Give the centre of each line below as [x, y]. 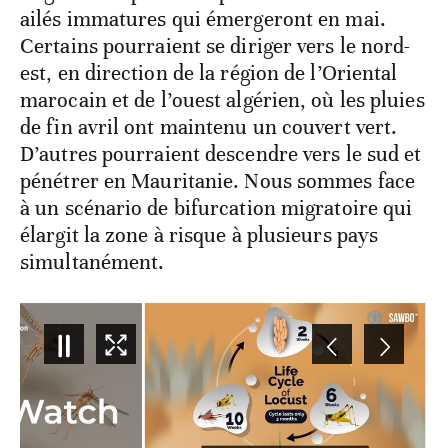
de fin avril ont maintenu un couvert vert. [209, 127]
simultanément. [92, 262]
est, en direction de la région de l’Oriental [209, 73]
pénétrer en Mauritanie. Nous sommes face [218, 181]
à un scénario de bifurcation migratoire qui [216, 208]
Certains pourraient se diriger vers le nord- [215, 46]
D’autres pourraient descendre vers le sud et [221, 154]
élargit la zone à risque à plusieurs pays [199, 235]
